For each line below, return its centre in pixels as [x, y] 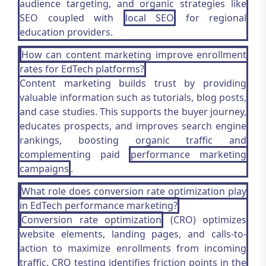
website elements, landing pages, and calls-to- [133, 234]
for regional [211, 18]
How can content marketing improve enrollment [134, 55]
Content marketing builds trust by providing [133, 83]
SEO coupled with [72, 18]
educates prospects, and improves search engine [133, 126]
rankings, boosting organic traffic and [133, 140]
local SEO [149, 18]
